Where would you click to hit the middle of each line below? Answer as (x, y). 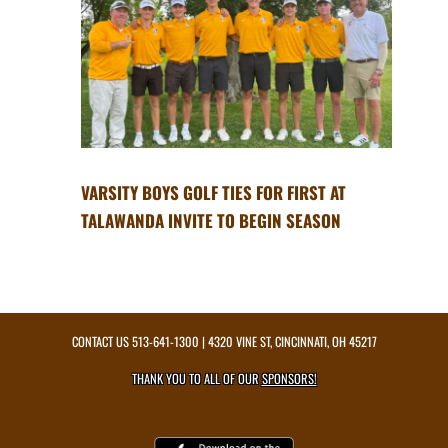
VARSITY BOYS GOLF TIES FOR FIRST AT (213, 193)
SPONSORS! (289, 379)
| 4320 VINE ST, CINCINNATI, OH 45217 (287, 342)
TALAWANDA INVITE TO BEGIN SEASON (210, 221)
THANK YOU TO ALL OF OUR (196, 379)
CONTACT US (101, 342)
